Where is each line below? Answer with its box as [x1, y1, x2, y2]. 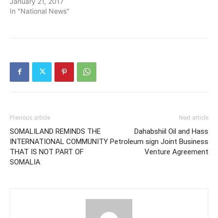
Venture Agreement [145, 147, 208, 156]
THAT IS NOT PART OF [10, 147, 84, 156]
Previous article [10, 114, 50, 121]
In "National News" [10, 6, 70, 15]
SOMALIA [10, 157, 40, 166]
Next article [179, 114, 208, 121]
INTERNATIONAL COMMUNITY [10, 137, 108, 146]
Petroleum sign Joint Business [110, 137, 208, 146]
